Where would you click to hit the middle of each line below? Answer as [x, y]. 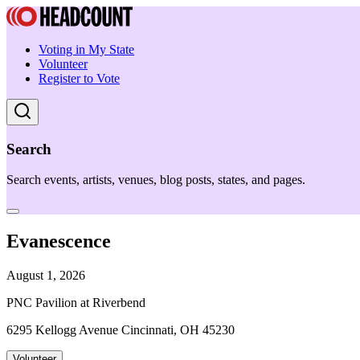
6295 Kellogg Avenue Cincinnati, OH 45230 [121, 330]
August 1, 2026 [46, 276]
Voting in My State [86, 49]
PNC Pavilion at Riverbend [76, 303]
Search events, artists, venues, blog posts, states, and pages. [156, 180]
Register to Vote [79, 78]
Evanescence [59, 241]
